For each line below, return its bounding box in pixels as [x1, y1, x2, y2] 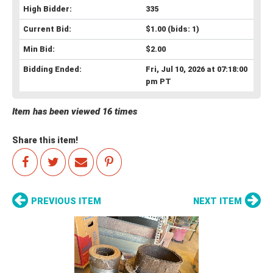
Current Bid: [23, 24, 71, 34]
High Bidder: [23, 4, 72, 13]
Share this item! [12, 135, 78, 145]
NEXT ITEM [193, 196, 242, 207]
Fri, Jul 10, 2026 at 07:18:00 [145, 64, 247, 74]
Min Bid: [23, 44, 55, 54]
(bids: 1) [165, 24, 199, 34]
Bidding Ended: [23, 64, 82, 74]
